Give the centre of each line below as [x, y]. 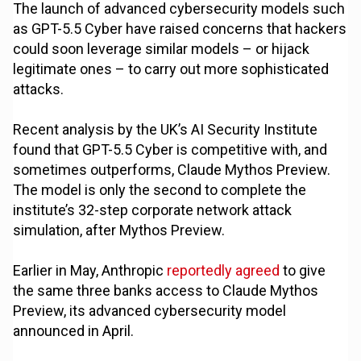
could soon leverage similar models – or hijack [162, 49]
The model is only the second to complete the [160, 190]
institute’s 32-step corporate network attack [153, 210]
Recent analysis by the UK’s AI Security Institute [166, 130]
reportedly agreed [224, 271]
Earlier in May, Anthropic [90, 271]
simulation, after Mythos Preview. [119, 230]
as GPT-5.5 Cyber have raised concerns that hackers [180, 29]
